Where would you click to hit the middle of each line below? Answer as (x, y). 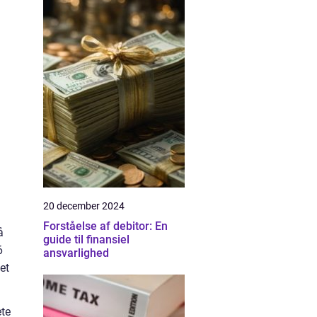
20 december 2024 (84, 206)
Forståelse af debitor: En (105, 226)
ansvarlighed (76, 253)
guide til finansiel (86, 240)
